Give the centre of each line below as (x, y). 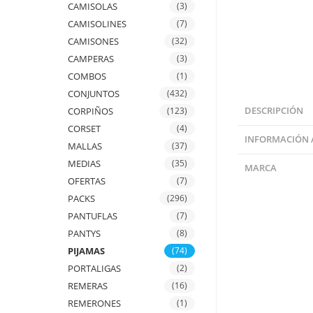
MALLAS (85, 146)
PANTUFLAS (93, 216)
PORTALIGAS (95, 268)
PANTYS (85, 233)
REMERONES (95, 303)
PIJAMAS (87, 251)
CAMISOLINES (97, 24)
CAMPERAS (91, 59)
